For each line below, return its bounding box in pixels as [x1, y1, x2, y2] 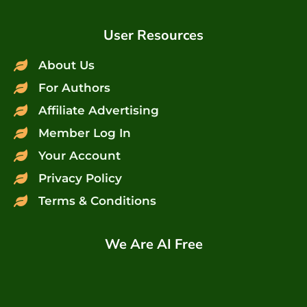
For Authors [38, 80, 110, 95]
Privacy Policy [38, 171, 122, 185]
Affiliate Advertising [38, 103, 159, 117]
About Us [38, 58, 95, 72]
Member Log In [38, 125, 131, 140]
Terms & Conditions [38, 193, 156, 208]
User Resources [103, 25, 204, 45]
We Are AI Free [104, 234, 203, 254]
